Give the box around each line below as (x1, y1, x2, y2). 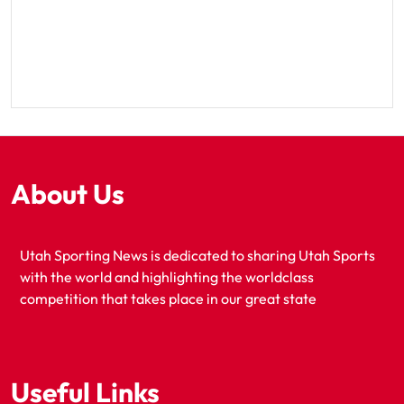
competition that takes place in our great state (20, 289, 317, 308)
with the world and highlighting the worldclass (20, 268, 314, 287)
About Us (11, 177, 124, 212)
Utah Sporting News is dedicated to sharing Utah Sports (20, 246, 375, 265)
